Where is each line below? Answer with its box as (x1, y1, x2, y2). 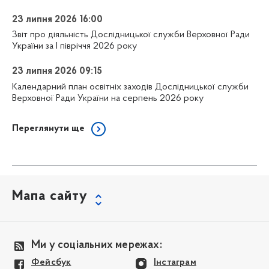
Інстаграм (154, 257, 196, 267)
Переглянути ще (12, 124, 85, 134)
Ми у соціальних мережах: (31, 239, 162, 251)
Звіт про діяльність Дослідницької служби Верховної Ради (12, 30, 250, 40)
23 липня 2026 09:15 (12, 67, 102, 77)
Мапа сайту (12, 189, 88, 204)
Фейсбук (31, 257, 71, 267)
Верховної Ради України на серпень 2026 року (12, 94, 204, 104)
